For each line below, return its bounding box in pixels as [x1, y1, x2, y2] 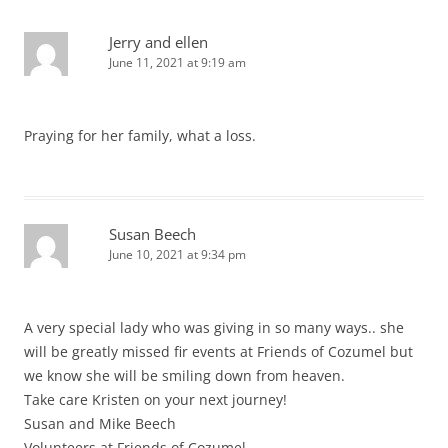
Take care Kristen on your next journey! [24, 390, 287, 410]
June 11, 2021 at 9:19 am [109, 54, 246, 72]
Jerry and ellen [109, 32, 208, 53]
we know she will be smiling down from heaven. [24, 366, 345, 386]
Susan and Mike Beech [24, 414, 176, 434]
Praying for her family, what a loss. [24, 126, 256, 146]
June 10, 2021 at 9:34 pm [109, 246, 246, 264]
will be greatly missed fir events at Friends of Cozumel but [24, 342, 413, 362]
